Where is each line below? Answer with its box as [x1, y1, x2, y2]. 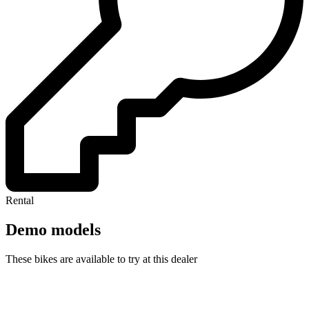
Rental [6, 195, 34, 207]
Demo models [6, 220, 101, 239]
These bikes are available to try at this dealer [6, 252, 197, 265]
